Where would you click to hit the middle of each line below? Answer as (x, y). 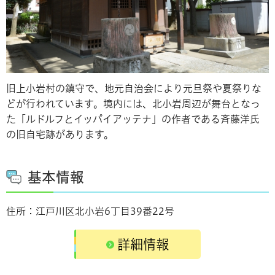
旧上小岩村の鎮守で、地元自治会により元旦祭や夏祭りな (134, 88)
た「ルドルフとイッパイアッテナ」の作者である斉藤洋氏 (133, 119)
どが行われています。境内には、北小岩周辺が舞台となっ (133, 103)
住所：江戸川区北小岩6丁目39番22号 (90, 211)
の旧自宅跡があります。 (60, 134)
